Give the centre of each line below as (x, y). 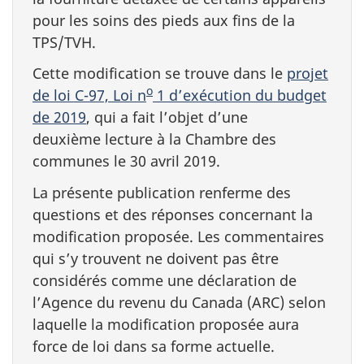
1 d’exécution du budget (240, 95)
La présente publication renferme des (162, 192)
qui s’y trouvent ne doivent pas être (156, 258)
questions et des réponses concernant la (173, 214)
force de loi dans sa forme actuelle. (154, 346)
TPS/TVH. (64, 42)
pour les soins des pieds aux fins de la (164, 20)
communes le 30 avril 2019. (126, 161)
